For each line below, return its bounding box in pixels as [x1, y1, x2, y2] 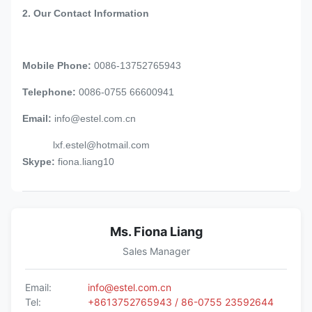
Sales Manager [122, 244, 190, 257]
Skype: [22, 155, 55, 167]
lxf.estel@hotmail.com [22, 139, 150, 150]
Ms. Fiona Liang [109, 224, 203, 239]
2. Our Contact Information [22, 7, 149, 19]
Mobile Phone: [22, 59, 91, 71]
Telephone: [22, 86, 76, 97]
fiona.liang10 [55, 155, 114, 167]
